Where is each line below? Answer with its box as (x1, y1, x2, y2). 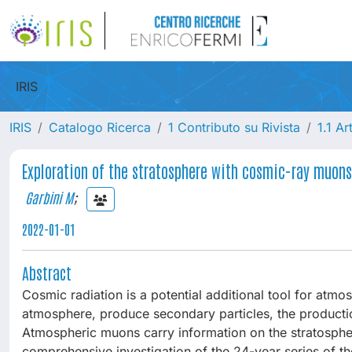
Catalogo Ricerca (49, 119, 151, 135)
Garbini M (25, 188, 73, 206)
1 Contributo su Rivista (168, 119, 300, 135)
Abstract (22, 262, 71, 283)
